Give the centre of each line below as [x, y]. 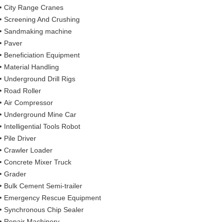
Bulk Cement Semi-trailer [43, 186]
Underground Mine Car [40, 114]
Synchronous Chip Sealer [44, 209]
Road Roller [23, 90]
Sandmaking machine [38, 31]
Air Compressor [29, 102]
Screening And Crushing [42, 19]
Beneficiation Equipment [42, 55]
